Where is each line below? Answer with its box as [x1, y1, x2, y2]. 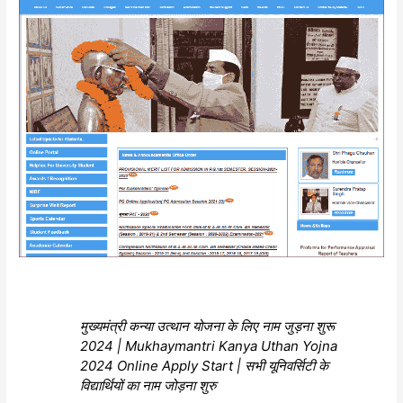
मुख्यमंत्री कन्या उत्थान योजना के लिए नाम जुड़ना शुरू [80, 318, 336, 336]
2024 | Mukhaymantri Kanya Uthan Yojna [80, 337, 338, 355]
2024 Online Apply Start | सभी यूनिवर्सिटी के [80, 357, 329, 375]
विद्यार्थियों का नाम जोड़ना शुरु [80, 377, 217, 395]
